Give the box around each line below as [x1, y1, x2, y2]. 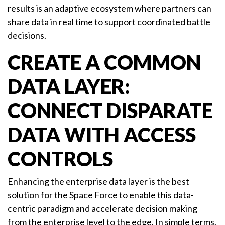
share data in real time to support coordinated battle [8, 16, 210, 28]
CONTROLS [8, 147, 113, 171]
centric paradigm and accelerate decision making [8, 203, 197, 214]
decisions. [8, 30, 46, 41]
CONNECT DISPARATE [8, 98, 213, 123]
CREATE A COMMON [8, 50, 201, 75]
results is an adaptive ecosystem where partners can [8, 3, 211, 14]
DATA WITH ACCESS [8, 123, 196, 147]
